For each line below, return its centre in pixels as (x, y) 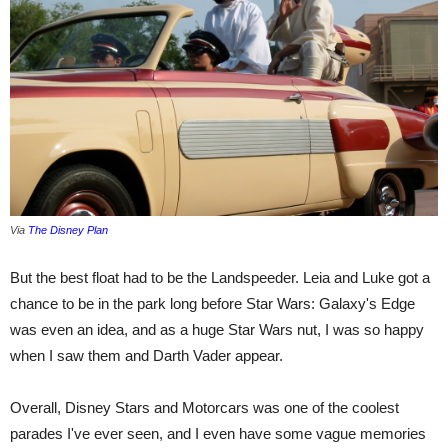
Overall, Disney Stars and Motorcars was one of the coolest (204, 407)
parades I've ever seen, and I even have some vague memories (218, 433)
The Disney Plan (68, 230)
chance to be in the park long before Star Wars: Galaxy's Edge (212, 303)
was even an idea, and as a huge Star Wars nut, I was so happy (217, 329)
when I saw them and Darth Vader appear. (146, 355)
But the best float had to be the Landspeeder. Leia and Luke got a (220, 277)
